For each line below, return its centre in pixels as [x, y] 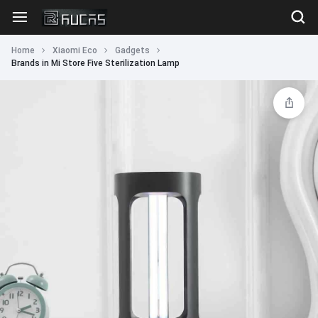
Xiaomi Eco [75, 50]
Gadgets [132, 50]
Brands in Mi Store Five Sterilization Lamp [95, 63]
